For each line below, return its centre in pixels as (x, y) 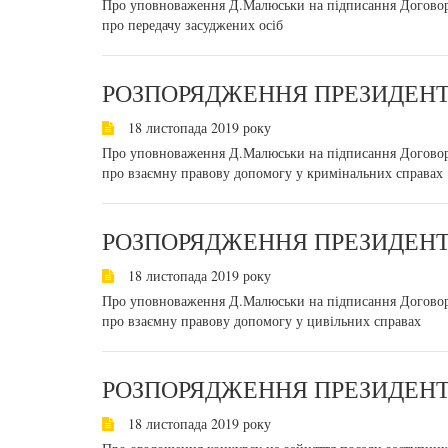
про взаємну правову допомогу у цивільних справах (261, 320)
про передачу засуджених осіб (192, 24)
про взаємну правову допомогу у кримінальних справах (272, 172)
